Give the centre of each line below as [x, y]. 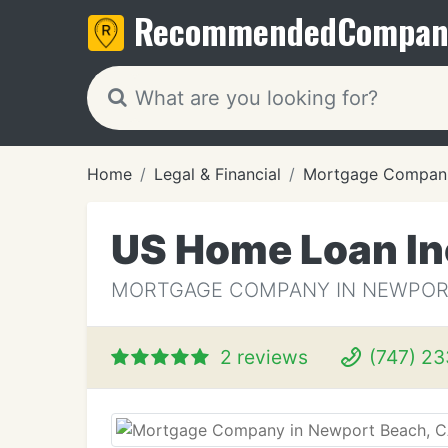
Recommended [235, 30]
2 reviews [264, 357]
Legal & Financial [217, 174]
